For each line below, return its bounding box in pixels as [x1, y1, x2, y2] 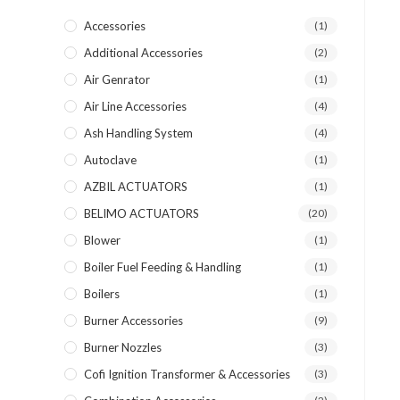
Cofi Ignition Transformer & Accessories [84, 367, 290, 381]
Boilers [84, 287, 120, 301]
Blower [84, 233, 121, 247]
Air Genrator [84, 72, 150, 87]
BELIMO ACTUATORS [84, 206, 199, 221]
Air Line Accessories [84, 99, 187, 113]
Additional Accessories [84, 46, 203, 60]
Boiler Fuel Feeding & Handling [84, 260, 241, 274]
